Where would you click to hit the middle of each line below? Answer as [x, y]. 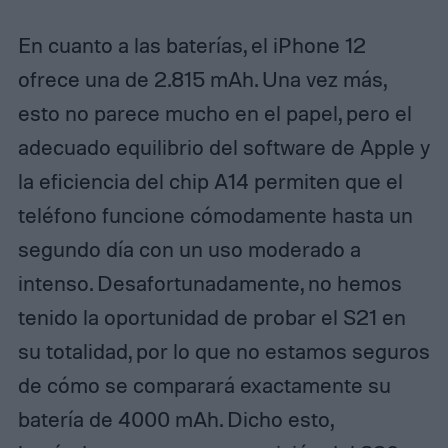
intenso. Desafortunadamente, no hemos [209, 282]
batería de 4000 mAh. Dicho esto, [175, 418]
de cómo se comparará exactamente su [204, 384]
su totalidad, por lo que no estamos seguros [223, 350]
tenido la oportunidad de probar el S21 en [211, 316]
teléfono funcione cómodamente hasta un [215, 214]
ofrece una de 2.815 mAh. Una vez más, [201, 78]
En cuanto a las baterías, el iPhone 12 [191, 44]
